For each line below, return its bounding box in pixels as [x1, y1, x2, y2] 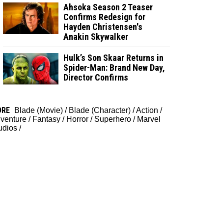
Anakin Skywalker [63, 31, 129, 42]
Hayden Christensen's [63, 21, 143, 32]
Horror [66, 114, 88, 123]
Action [136, 106, 158, 114]
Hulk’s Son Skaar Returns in [63, 52, 164, 63]
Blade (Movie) [14, 106, 63, 114]
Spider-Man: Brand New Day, [63, 62, 165, 73]
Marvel [137, 114, 161, 123]
